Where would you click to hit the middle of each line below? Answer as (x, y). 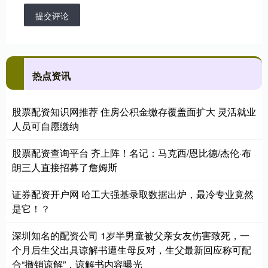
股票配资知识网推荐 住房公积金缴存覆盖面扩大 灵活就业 (134, 111)
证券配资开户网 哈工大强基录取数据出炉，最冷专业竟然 (133, 194)
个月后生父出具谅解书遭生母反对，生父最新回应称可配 (132, 249)
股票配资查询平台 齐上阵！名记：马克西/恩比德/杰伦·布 (132, 153)
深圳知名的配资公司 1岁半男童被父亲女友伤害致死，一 (131, 235)
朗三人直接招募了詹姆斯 (65, 167)
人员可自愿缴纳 (45, 126)
